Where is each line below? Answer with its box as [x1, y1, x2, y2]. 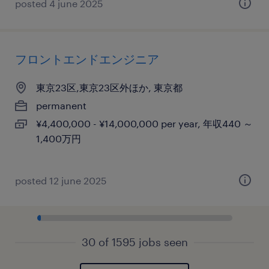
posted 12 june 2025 [15, 175, 107, 186]
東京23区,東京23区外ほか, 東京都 [36, 82, 183, 93]
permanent [36, 100, 86, 111]
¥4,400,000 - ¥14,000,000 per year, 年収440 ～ [36, 118, 253, 129]
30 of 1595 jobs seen [81, 235, 188, 249]
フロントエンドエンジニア [15, 52, 159, 66]
